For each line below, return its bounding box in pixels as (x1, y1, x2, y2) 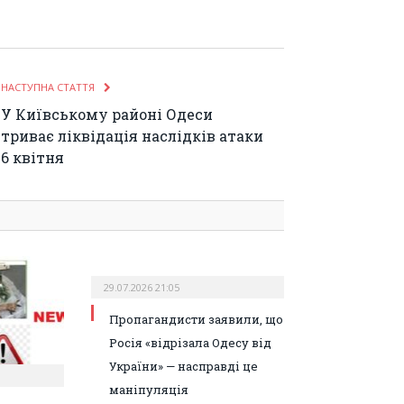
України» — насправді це (109, 357, 259, 374)
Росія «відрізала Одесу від (109, 334, 272, 351)
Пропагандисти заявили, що (109, 310, 284, 327)
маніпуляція (109, 381, 189, 398)
